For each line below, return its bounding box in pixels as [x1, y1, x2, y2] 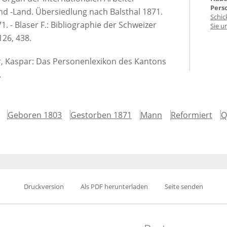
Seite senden [165, 182, 203, 191]
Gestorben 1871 [70, 109, 132, 121]
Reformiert [171, 109, 212, 121]
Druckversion [24, 182, 64, 191]
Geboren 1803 [8, 109, 62, 121]
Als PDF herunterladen [81, 182, 148, 191]
